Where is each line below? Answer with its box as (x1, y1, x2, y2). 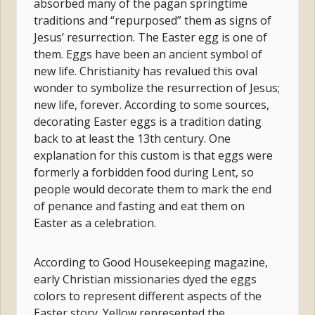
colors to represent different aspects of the (34, 288, 262, 304)
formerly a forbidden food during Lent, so (34, 164, 255, 180)
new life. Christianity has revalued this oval (34, 63, 258, 79)
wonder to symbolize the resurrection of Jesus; (34, 79, 281, 96)
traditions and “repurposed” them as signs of (34, 12, 272, 28)
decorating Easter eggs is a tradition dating (34, 113, 262, 129)
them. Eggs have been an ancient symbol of (34, 46, 263, 62)
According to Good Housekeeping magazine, (34, 254, 269, 270)
